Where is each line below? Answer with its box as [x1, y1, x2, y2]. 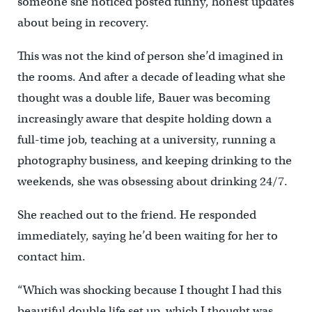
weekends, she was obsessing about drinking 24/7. [17, 173, 290, 189]
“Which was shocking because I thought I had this [17, 282, 281, 297]
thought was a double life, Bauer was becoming [17, 90, 270, 105]
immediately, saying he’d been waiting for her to [17, 228, 278, 243]
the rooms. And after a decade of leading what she [17, 69, 286, 84]
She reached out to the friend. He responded [17, 207, 256, 222]
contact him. [17, 249, 86, 264]
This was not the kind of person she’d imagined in [17, 48, 283, 63]
